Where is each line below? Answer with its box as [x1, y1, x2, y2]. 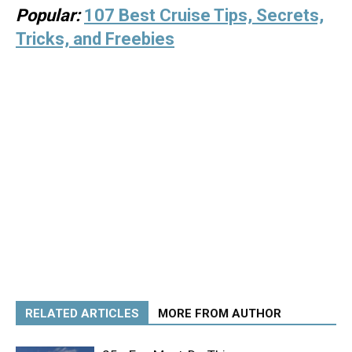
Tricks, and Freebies [16, 29, 174, 49]
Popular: [16, 5, 80, 26]
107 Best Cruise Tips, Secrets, [84, 5, 324, 26]
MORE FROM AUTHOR [158, 306, 281, 321]
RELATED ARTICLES [25, 306, 139, 321]
